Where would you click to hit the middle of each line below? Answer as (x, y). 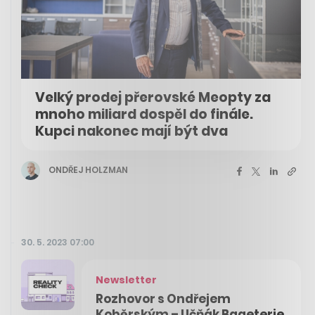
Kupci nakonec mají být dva (131, 131)
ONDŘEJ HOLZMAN (88, 170)
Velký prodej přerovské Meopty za (153, 97)
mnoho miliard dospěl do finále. (144, 114)
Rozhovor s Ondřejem (163, 298)
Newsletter (126, 279)
